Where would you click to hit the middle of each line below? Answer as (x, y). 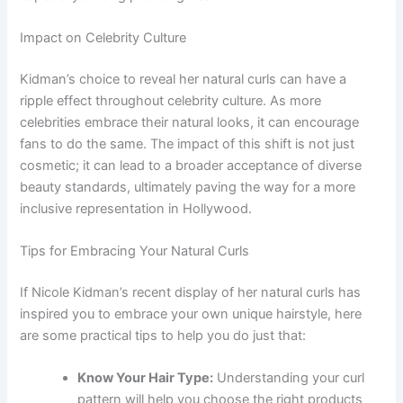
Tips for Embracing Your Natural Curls (135, 251)
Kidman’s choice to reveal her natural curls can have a (184, 79)
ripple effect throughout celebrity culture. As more (171, 100)
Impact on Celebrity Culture (103, 37)
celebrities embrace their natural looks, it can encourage (190, 122)
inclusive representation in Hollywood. (136, 208)
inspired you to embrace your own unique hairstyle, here (191, 313)
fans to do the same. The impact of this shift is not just (188, 143)
